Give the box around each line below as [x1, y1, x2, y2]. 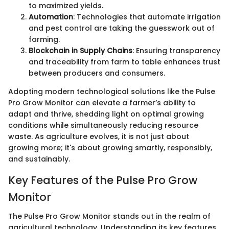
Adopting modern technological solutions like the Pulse [8, 86, 215, 97]
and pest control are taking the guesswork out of [29, 22, 215, 33]
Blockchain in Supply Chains [29, 45, 132, 56]
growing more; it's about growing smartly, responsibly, [8, 142, 212, 153]
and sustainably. [8, 153, 70, 164]
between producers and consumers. [29, 67, 165, 78]
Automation [29, 11, 73, 22]
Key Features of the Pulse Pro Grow [8, 172, 197, 188]
